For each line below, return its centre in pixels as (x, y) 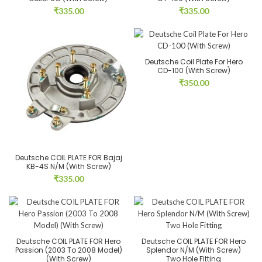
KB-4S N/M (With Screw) (68, 166)
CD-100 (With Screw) (194, 70)
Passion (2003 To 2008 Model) (68, 250)
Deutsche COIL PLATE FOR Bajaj (68, 158)
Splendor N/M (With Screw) (194, 250)
